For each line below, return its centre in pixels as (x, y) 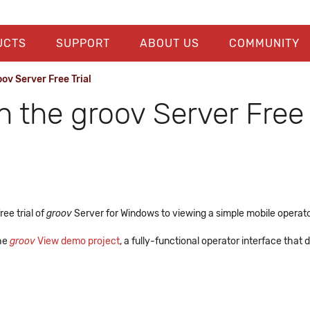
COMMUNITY (264, 43)
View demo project (77, 241)
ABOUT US (169, 43)
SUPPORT (83, 43)
